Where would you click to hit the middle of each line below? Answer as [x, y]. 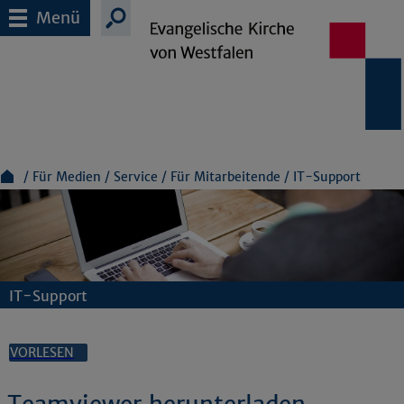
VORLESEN [42, 353]
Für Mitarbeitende [225, 177]
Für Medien [69, 177]
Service [136, 177]
